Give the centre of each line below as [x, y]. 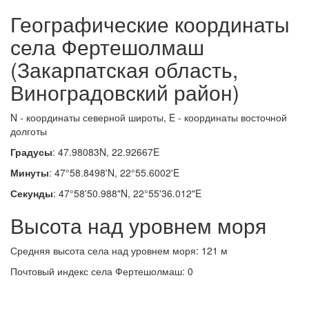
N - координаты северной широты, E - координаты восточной [149, 117]
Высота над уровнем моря [138, 225]
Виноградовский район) [125, 92]
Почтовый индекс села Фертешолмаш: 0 [102, 271]
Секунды [32, 193]
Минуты [30, 172]
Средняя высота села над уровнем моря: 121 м [119, 250]
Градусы [31, 152]
